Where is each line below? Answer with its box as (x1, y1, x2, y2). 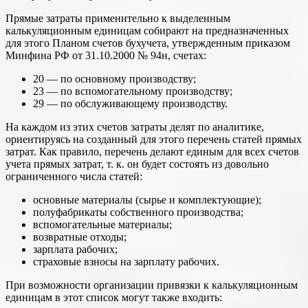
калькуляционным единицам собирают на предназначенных (5, 25, 289, 37)
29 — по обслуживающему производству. (33, 98, 228, 110)
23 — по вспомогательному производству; (33, 85, 232, 98)
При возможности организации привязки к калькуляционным (5, 279, 298, 291)
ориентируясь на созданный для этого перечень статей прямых (5, 133, 302, 146)
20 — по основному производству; (33, 73, 196, 85)
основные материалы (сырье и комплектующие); (33, 194, 261, 206)
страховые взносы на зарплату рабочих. (33, 256, 219, 268)
